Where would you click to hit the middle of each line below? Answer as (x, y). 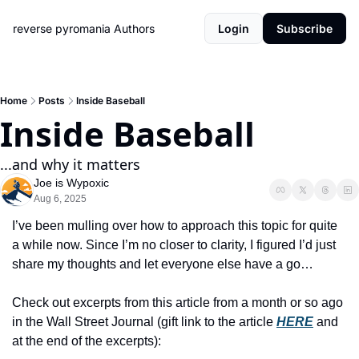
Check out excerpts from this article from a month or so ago (177, 303)
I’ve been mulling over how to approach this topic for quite (175, 226)
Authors (134, 28)
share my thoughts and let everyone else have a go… (163, 264)
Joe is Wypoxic (71, 183)
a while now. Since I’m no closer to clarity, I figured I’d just (174, 245)
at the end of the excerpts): (87, 341)
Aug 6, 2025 (60, 199)
